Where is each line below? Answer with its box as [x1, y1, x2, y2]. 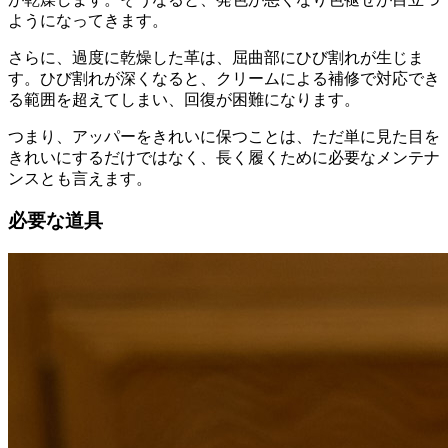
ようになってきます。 [8, 11, 168, 29]
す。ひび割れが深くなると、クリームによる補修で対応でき [8, 69, 440, 87]
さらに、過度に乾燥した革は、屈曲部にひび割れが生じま [8, 48, 424, 66]
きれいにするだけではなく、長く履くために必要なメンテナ [8, 148, 440, 166]
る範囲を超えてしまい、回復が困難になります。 [8, 90, 360, 108]
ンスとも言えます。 [8, 169, 152, 187]
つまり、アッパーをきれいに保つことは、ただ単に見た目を [8, 127, 440, 145]
